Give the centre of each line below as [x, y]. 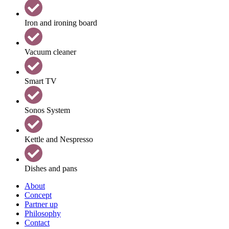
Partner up [41, 204]
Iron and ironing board [61, 23]
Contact [37, 222]
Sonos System [47, 110]
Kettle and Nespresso [59, 139]
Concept [38, 195]
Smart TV [41, 81]
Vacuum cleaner [50, 52]
